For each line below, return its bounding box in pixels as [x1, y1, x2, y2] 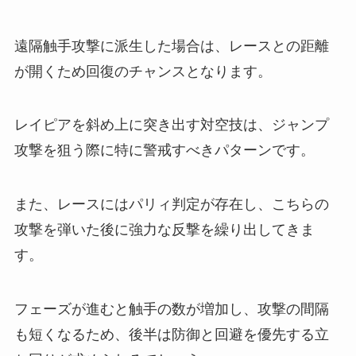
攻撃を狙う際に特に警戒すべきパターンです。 [14, 142, 315, 159]
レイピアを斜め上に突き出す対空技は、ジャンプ [14, 117, 329, 133]
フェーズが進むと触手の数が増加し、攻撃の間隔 [14, 301, 329, 317]
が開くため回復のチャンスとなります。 [14, 63, 272, 79]
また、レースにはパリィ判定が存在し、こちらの [14, 196, 329, 213]
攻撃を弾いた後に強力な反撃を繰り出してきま [14, 222, 315, 238]
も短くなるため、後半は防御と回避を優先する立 [14, 327, 329, 342]
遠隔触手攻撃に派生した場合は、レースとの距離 [14, 37, 329, 54]
